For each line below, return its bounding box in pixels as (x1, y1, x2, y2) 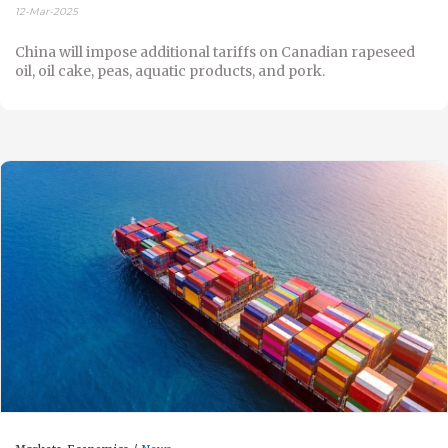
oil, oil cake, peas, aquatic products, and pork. (15, 61, 325, 80)
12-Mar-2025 (15, 4, 78, 18)
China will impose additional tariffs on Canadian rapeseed (15, 42, 415, 61)
